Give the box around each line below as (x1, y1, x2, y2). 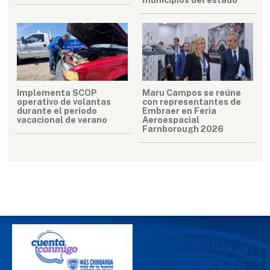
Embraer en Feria (142, 105, 216, 116)
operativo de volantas (17, 96, 111, 107)
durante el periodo (17, 105, 97, 116)
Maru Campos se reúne (142, 87, 241, 98)
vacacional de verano (17, 115, 107, 125)
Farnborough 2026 (142, 124, 224, 134)
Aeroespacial (142, 115, 199, 125)
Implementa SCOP (17, 87, 97, 98)
